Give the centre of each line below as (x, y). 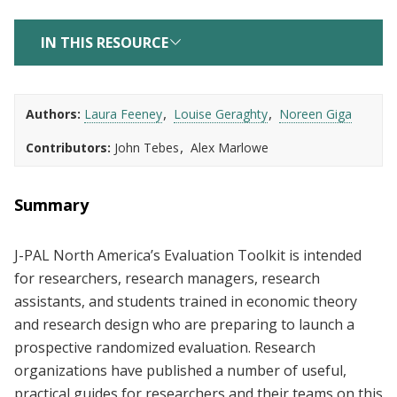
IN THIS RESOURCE (105, 43)
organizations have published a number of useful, (180, 371)
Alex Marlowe (230, 148)
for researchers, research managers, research (167, 279)
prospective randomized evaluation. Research (165, 348)
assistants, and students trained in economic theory (186, 302)
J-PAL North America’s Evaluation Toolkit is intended (188, 256)
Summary (51, 205)
